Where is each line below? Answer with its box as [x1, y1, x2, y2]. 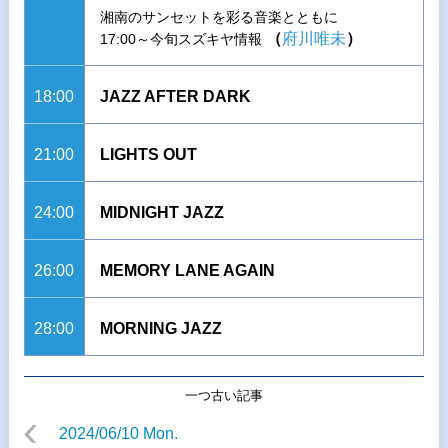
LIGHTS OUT [99, 146, 197, 163]
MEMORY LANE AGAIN [99, 262, 275, 279]
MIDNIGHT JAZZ [99, 204, 224, 221]
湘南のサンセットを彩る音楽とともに [99, 9, 338, 25]
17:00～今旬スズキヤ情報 [99, 31, 266, 47]
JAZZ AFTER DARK [99, 88, 251, 105]
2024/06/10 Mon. [58, 425, 178, 442]
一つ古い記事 [184, 388, 263, 403]
